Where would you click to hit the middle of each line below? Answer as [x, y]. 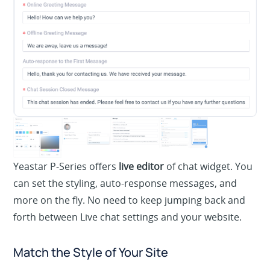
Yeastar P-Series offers [66, 182]
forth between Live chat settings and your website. [128, 232]
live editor [142, 182]
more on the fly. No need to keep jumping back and [130, 215]
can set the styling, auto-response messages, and [125, 199]
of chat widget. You [209, 182]
